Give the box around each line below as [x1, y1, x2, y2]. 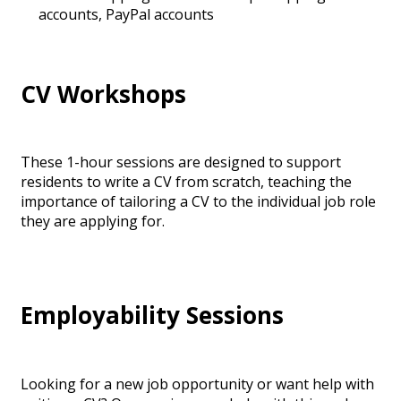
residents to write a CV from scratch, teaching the [21, 172, 352, 192]
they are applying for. [21, 211, 165, 232]
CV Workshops [21, 77, 186, 110]
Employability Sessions [21, 298, 284, 331]
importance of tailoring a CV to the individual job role [21, 192, 376, 212]
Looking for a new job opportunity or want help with [21, 373, 374, 394]
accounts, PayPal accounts [38, 4, 214, 25]
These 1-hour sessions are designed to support [21, 152, 341, 173]
